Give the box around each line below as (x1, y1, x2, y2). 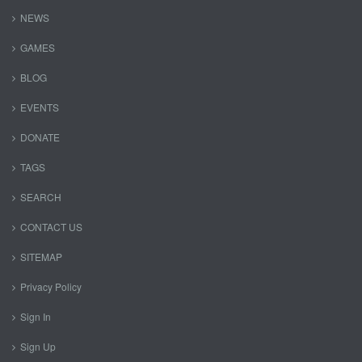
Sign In (20, 309, 51, 323)
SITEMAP (20, 250, 62, 263)
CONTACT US (20, 220, 82, 234)
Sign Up (20, 339, 56, 353)
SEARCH (20, 190, 61, 204)
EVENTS (20, 100, 59, 114)
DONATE (20, 130, 60, 144)
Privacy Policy (20, 280, 82, 293)
